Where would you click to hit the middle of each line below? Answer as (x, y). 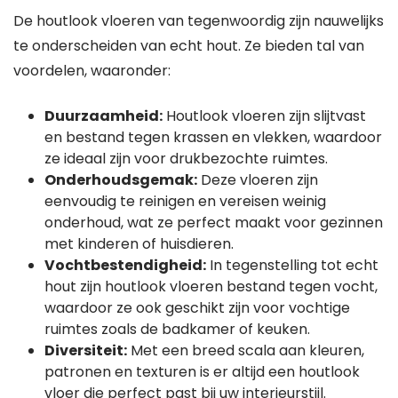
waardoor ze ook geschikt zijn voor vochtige (197, 308)
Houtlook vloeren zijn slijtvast (264, 116)
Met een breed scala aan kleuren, (246, 350)
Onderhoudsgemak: (121, 180)
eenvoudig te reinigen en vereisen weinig (185, 201)
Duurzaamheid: (103, 116)
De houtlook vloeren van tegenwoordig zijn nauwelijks (199, 21)
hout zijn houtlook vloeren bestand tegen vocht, (211, 287)
